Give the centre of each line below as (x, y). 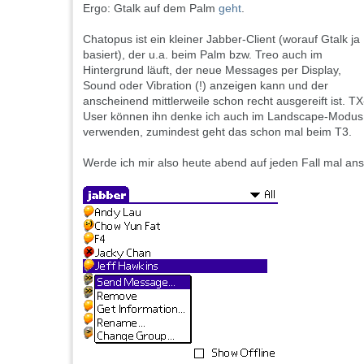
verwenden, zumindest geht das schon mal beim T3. (217, 132)
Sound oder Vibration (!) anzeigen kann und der (206, 86)
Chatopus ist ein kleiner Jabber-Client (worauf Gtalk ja (221, 39)
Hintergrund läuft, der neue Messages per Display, (212, 70)
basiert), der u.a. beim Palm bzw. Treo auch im (203, 55)
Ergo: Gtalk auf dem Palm (151, 9)
